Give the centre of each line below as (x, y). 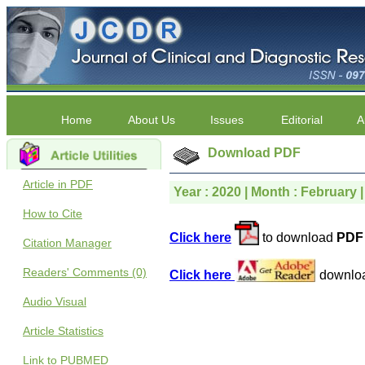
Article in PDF (58, 184)
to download (298, 237)
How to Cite (53, 213)
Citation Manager (67, 243)
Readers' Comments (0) (85, 272)
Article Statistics (63, 331)
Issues (226, 120)
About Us (152, 120)
